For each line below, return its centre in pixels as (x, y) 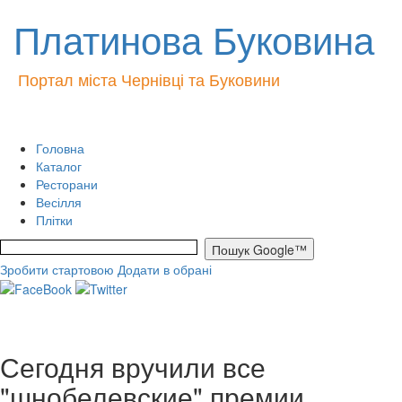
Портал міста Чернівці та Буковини (149, 79)
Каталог (59, 166)
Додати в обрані (165, 269)
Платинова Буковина (194, 39)
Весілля (59, 202)
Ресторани (67, 184)
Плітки (54, 220)
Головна (60, 148)
